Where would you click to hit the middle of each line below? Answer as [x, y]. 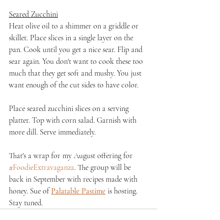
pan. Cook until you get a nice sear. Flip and [77, 49]
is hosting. [123, 191]
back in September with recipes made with [74, 179]
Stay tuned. [26, 203]
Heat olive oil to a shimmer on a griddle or [75, 26]
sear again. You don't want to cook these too [77, 61]
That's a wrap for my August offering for [72, 155]
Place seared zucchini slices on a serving [70, 108]
